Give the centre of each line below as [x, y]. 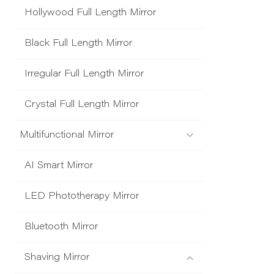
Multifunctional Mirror [67, 136]
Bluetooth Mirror [61, 228]
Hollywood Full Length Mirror [90, 13]
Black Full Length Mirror [78, 44]
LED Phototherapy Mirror [82, 197]
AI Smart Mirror [59, 166]
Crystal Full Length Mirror [82, 105]
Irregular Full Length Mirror [84, 75]
